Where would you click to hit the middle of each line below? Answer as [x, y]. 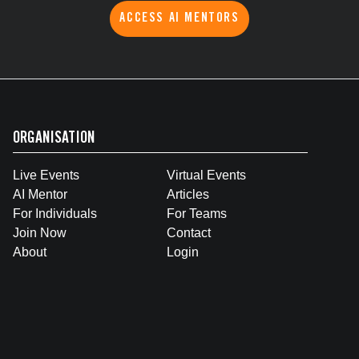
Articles [188, 194]
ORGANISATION [54, 139]
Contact [189, 233]
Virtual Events [206, 175]
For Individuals [55, 214]
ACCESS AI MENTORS [179, 18]
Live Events [46, 175]
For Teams [197, 214]
